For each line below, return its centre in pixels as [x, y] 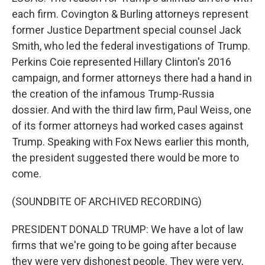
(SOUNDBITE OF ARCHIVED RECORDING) [107, 201]
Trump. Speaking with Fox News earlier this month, [130, 142]
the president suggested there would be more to [125, 158]
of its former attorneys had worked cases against [127, 126]
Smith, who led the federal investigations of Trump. [131, 46]
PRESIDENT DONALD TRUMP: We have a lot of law [128, 229]
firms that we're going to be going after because [124, 245]
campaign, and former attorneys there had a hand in [132, 78]
